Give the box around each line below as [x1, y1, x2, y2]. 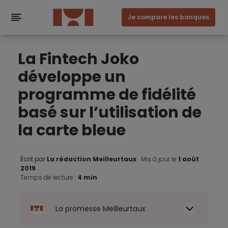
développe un [18, 66, 126, 88]
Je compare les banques [128, 13, 209, 21]
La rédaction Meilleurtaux [47, 155, 136, 163]
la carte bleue [18, 120, 126, 141]
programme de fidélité [18, 84, 196, 105]
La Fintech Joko [18, 48, 139, 70]
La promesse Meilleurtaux [55, 204, 146, 214]
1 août [178, 155, 199, 163]
